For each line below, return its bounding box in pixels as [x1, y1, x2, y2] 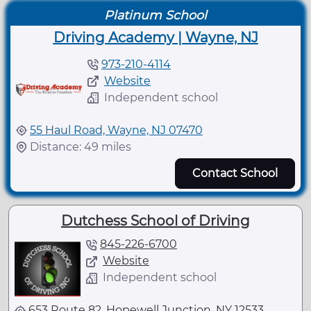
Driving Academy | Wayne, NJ [53, 28, 258, 46]
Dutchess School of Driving [61, 212, 250, 229]
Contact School [192, 166, 278, 180]
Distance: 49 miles [30, 140, 131, 153]
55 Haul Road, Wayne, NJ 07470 [30, 123, 203, 137]
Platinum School [104, 7, 207, 22]
